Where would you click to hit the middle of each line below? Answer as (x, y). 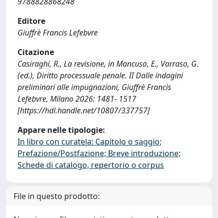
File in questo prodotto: (57, 196)
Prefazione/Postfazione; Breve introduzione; (99, 153)
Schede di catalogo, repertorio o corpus (91, 165)
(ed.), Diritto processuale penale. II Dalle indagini (100, 75)
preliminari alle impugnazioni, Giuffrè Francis (94, 87)
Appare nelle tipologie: (61, 130)
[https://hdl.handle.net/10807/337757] (84, 110)
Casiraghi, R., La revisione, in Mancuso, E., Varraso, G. (108, 64)
